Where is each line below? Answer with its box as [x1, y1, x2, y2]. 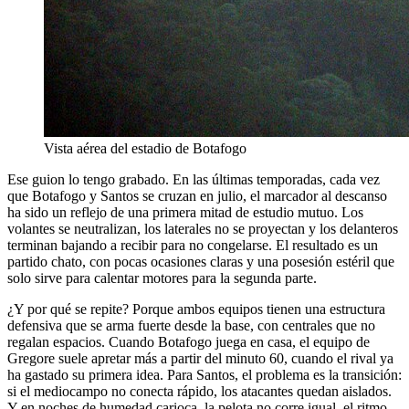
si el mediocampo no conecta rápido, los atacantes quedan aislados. [7, 383, 392, 399]
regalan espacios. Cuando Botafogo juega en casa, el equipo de [7, 333, 370, 350]
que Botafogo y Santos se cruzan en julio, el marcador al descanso [7, 187, 387, 204]
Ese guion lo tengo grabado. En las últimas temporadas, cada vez [7, 171, 380, 187]
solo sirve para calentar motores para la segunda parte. [7, 269, 317, 286]
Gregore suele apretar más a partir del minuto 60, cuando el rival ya [7, 350, 393, 366]
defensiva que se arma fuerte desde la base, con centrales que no [7, 317, 375, 333]
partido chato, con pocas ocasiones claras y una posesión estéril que [7, 253, 394, 269]
